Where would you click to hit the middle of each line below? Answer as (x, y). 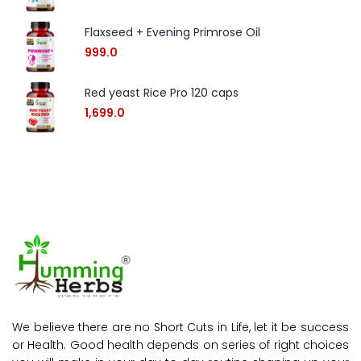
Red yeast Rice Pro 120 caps (162, 92)
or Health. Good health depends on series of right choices (180, 345)
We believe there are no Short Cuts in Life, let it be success (180, 328)
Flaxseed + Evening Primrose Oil (172, 32)
